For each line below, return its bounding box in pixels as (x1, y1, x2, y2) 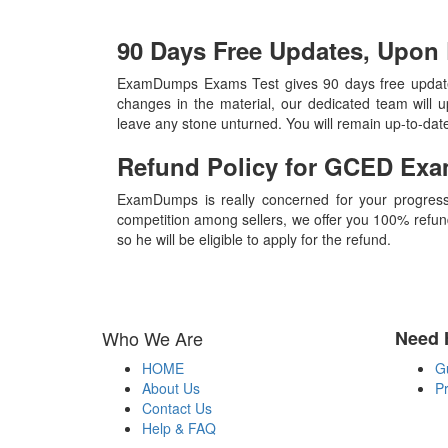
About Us (142, 377, 200, 398)
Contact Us (142, 397, 212, 418)
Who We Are (102, 324, 203, 351)
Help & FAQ (142, 417, 216, 438)
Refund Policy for (117, 148, 324, 183)
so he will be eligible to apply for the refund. (117, 228, 391, 249)
